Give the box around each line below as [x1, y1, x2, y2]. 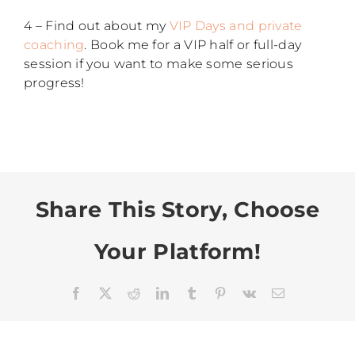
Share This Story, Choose [35, 197, 320, 223]
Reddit [139, 286, 174, 300]
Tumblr [197, 286, 235, 300]
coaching [24, 36, 85, 52]
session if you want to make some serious [24, 55, 293, 71]
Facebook [82, 286, 133, 300]
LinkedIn [168, 286, 216, 300]
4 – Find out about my [24, 17, 170, 33]
